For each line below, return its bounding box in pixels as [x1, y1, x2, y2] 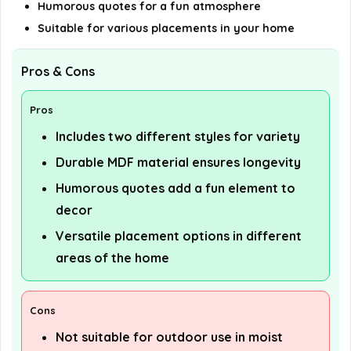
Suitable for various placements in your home [38, 21, 295, 35]
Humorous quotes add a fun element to [56, 180, 295, 196]
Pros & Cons [21, 63, 95, 79]
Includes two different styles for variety [56, 128, 300, 144]
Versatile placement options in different [56, 228, 302, 244]
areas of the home [56, 250, 169, 266]
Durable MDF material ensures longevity [56, 154, 301, 170]
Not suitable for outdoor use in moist [56, 329, 283, 345]
